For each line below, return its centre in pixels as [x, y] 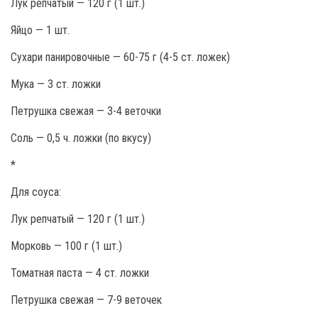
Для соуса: [36, 192]
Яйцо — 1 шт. [40, 30]
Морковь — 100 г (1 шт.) [66, 246]
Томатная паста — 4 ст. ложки [80, 273]
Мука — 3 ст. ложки [56, 84]
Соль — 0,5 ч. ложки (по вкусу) [81, 138]
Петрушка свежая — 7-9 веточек [86, 300]
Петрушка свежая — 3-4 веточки [86, 111]
